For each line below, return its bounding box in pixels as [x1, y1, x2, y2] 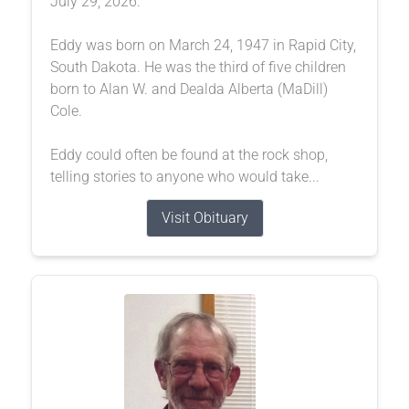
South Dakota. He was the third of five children [49, 58, 346, 76]
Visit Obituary [161, 208, 248, 226]
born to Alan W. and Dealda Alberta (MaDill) [49, 79, 328, 98]
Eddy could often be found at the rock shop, [49, 145, 328, 163]
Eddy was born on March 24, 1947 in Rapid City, [49, 36, 356, 54]
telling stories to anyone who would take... [49, 167, 320, 185]
